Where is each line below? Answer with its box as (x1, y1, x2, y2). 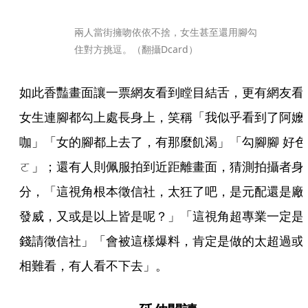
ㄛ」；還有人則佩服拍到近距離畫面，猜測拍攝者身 (19, 158, 304, 175)
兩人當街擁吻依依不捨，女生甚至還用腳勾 (74, 25, 257, 38)
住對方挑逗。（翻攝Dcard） (74, 43, 198, 56)
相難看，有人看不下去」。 (19, 257, 168, 274)
